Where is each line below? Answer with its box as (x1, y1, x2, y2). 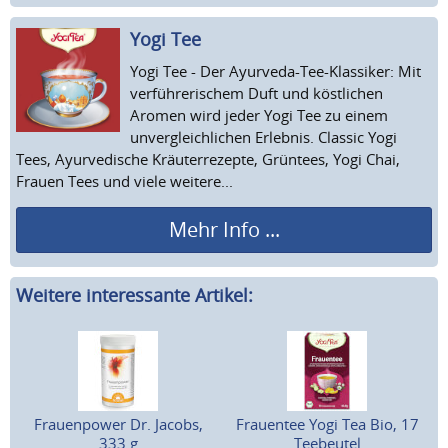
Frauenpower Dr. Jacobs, (33, 414, 203, 435)
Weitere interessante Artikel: (16, 283, 253, 308)
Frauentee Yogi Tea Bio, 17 (235, 414, 419, 435)
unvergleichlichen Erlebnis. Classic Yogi (130, 126, 397, 147)
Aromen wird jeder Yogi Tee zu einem (130, 104, 388, 125)
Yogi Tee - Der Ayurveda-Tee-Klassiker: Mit (130, 60, 421, 81)
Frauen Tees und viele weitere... (16, 170, 233, 191)
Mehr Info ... (168, 215, 280, 243)
